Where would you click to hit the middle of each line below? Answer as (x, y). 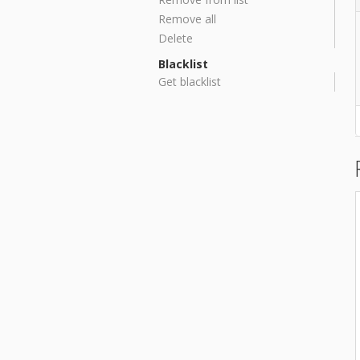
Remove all (187, 19)
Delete (176, 38)
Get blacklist (190, 82)
